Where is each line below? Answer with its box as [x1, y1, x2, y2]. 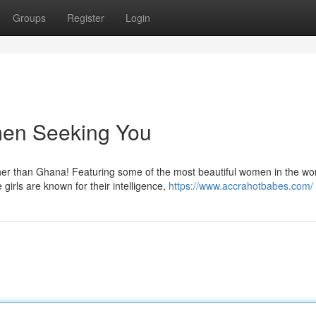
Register [67, 11, 104, 25]
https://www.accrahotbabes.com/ [169, 178, 313, 193]
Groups [13, 11, 46, 25]
